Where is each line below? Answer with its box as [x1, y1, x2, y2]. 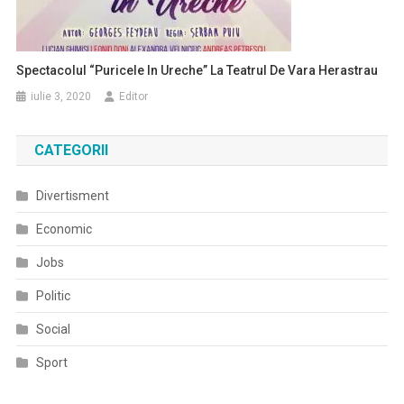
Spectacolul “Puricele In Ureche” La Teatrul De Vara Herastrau [16, 63, 379, 78]
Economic [35, 222, 92, 236]
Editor [119, 90, 149, 103]
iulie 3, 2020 [31, 90, 92, 103]
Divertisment [35, 188, 109, 203]
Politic [35, 289, 70, 303]
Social [35, 322, 70, 336]
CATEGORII [33, 142, 108, 159]
